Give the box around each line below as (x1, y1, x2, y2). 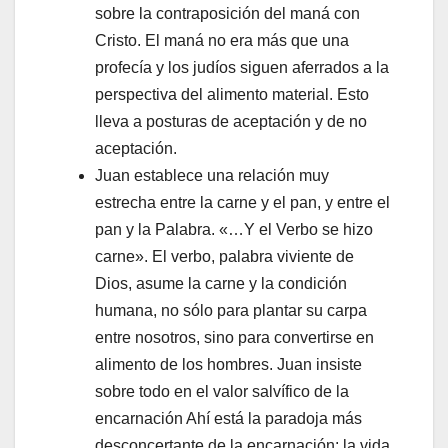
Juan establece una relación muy (95, 167, 329, 185)
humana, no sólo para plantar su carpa (95, 302, 367, 320)
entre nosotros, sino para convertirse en (95, 329, 374, 347)
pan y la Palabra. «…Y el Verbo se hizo (95, 221, 373, 239)
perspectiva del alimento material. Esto (95, 86, 369, 104)
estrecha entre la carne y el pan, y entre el (95, 194, 390, 212)
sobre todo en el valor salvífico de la (95, 383, 349, 401)
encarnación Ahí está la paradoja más (95, 410, 362, 428)
